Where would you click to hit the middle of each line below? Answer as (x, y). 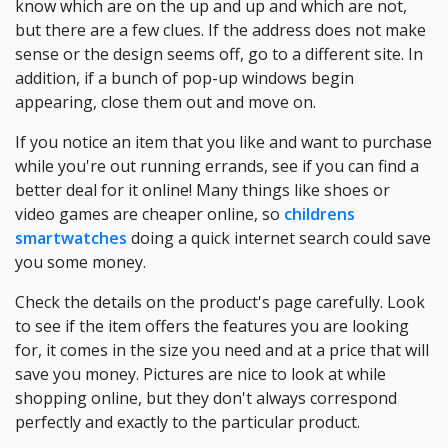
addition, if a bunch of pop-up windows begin (184, 78)
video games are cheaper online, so (149, 214)
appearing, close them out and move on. (165, 102)
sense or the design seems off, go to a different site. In (219, 54)
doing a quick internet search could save (279, 238)
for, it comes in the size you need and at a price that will (222, 350)
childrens (319, 214)
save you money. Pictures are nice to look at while (200, 374)
